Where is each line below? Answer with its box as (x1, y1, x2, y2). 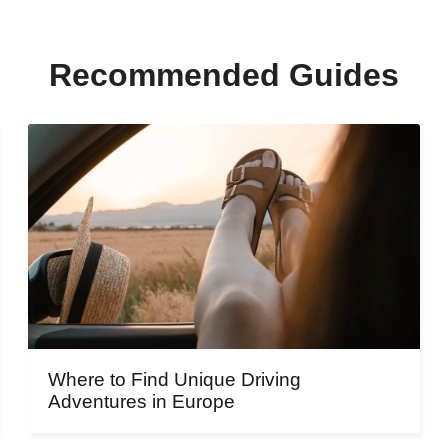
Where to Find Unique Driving (47, 369, 301, 391)
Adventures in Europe (47, 391, 235, 413)
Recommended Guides (49, 57, 399, 94)
